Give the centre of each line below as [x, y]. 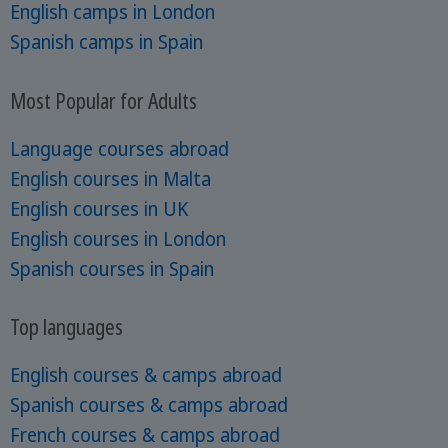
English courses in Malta [110, 178]
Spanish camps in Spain [106, 42]
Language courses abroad [119, 148]
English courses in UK [98, 208]
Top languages [66, 327]
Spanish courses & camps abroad [148, 405]
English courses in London [117, 238]
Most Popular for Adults [103, 100]
